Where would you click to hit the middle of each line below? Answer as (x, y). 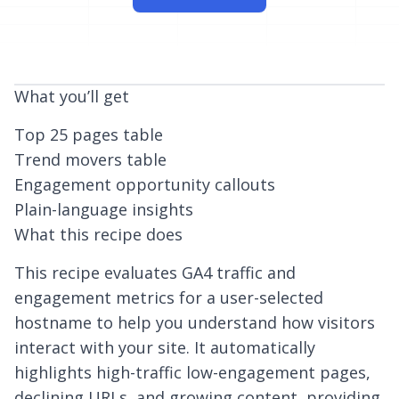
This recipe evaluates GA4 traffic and (155, 273)
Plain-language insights (104, 209)
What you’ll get (72, 96)
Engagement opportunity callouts (145, 184)
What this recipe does (98, 234)
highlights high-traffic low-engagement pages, (192, 372)
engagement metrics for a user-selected (169, 297)
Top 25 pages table (89, 134)
